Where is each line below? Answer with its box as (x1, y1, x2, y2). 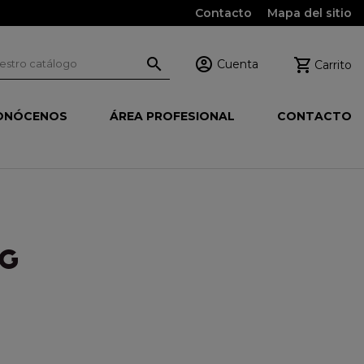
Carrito (314, 57, 352, 72)
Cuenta (216, 56, 258, 71)
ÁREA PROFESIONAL (109, 108, 235, 123)
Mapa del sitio (267, 6, 352, 20)
